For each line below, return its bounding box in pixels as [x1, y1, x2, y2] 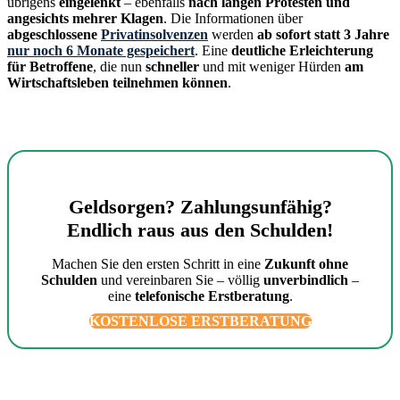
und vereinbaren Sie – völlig [97, 272, 263, 288]
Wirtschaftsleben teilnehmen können [7, 75, 228, 91]
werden [208, 27, 257, 43]
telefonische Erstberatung [134, 288, 289, 304]
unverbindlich [263, 272, 348, 288]
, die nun [93, 59, 146, 75]
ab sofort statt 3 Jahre [257, 27, 389, 43]
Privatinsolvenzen [101, 27, 208, 43]
